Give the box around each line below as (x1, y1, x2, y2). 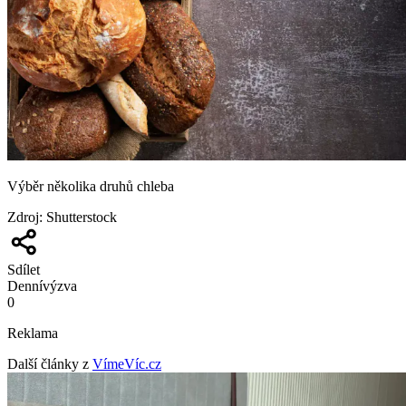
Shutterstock (46, 208, 117, 225)
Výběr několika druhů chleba (7, 178, 174, 194)
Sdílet (7, 261, 40, 277)
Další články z (7, 355, 89, 372)
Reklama (7, 324, 58, 341)
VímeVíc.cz (92, 355, 161, 372)
